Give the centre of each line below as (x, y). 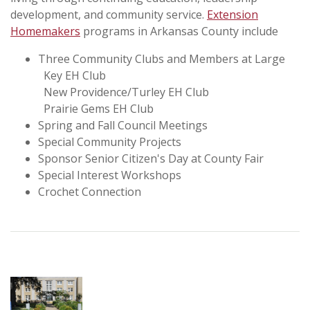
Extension (232, 14)
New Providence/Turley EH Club (124, 92)
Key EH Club (72, 75)
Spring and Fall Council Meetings (123, 125)
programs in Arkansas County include (179, 31)
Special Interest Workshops (110, 175)
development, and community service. (109, 14)
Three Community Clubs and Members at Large (162, 58)
